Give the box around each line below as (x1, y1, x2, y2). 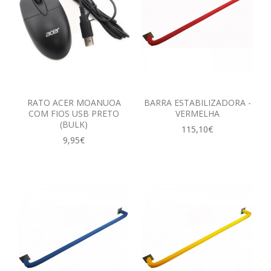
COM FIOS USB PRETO (28, 107, 119, 119)
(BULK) (60, 118, 88, 130)
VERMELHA (175, 107, 220, 119)
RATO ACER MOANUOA (27, 96, 121, 108)
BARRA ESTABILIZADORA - (143, 96, 251, 108)
